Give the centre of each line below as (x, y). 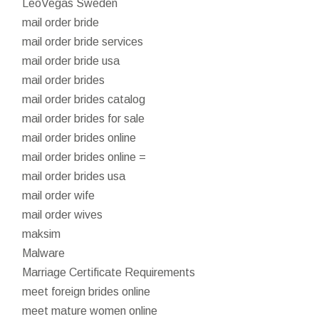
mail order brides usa (74, 176)
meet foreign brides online (87, 291)
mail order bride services (83, 41)
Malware (44, 253)
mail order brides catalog (84, 99)
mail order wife (59, 195)
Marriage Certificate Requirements (109, 272)
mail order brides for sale (84, 118)
